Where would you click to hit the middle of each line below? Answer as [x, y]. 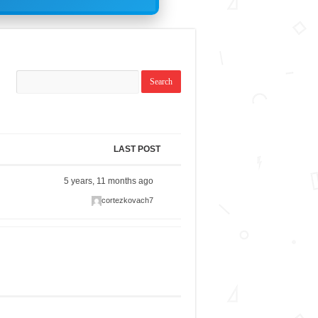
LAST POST [137, 149]
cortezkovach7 [128, 201]
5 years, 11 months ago [109, 181]
